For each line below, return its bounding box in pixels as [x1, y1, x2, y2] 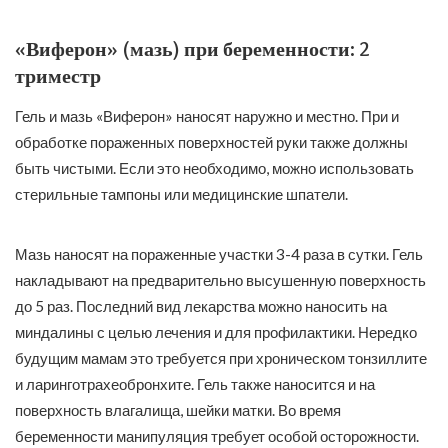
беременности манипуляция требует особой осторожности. [15, 426, 419, 445]
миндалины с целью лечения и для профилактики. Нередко [15, 322, 417, 341]
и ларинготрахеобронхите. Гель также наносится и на [15, 374, 375, 393]
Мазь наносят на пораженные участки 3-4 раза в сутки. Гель [15, 244, 423, 263]
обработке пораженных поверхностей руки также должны [15, 132, 408, 151]
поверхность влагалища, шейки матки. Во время [15, 400, 341, 419]
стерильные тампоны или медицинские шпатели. [15, 184, 348, 203]
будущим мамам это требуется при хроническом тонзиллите [15, 348, 427, 367]
